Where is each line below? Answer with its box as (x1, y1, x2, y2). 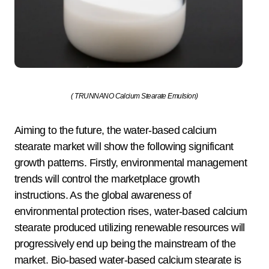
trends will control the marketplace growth (14, 172, 200, 185)
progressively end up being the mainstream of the (14, 237, 236, 250)
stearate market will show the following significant (14, 140, 234, 153)
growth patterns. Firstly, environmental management (14, 156, 247, 169)
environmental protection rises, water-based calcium (14, 205, 247, 217)
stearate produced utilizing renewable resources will (14, 221, 245, 234)
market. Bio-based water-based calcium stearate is (14, 253, 241, 266)
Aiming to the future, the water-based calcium (14, 124, 217, 136)
